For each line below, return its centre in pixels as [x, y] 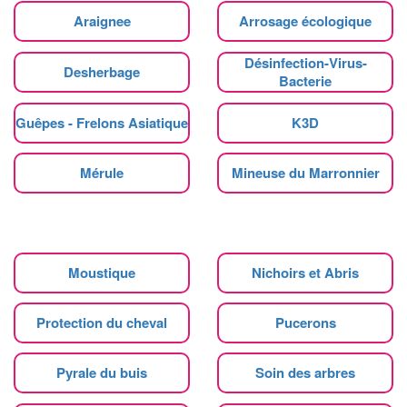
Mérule [102, 172]
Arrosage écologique [305, 20]
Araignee [102, 20]
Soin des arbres [305, 372]
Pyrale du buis [102, 372]
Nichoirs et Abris [305, 272]
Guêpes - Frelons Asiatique [102, 122]
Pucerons [305, 322]
